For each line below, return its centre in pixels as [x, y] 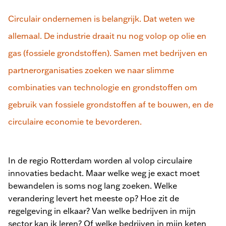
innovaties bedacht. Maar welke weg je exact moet [104, 173]
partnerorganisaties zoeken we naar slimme [91, 70]
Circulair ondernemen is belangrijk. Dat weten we [101, 19]
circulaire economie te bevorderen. [75, 122]
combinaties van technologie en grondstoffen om [103, 88]
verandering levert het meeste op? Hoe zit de [94, 199]
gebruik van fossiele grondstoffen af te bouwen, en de [111, 105]
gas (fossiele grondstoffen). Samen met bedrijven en [108, 53]
